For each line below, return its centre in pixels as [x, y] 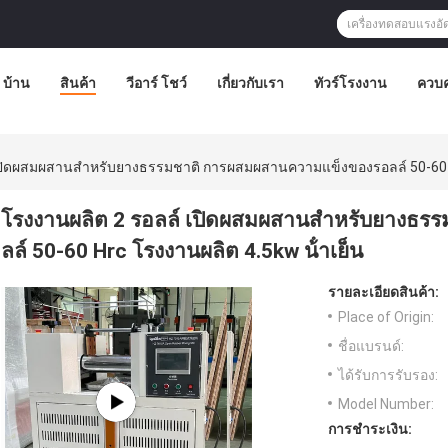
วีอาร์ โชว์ [156, 83]
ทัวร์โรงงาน [350, 83]
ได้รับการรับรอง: [388, 375]
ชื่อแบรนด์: [371, 346]
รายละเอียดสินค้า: [383, 292]
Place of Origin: [386, 317]
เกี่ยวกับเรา [250, 83]
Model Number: [386, 404]
